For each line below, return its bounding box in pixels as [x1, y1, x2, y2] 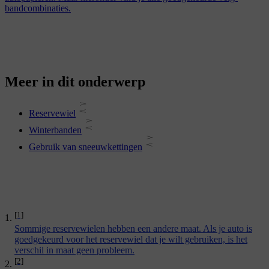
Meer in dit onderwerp [5, 74, 145, 90]
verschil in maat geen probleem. [14, 245, 134, 256]
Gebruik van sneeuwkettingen [29, 142, 142, 153]
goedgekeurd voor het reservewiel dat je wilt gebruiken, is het [14, 234, 247, 245]
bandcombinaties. [5, 3, 71, 14]
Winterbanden [29, 125, 82, 136]
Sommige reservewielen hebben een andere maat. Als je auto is [14, 223, 252, 234]
